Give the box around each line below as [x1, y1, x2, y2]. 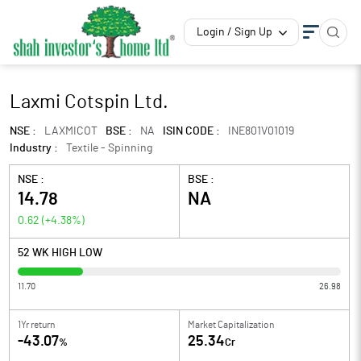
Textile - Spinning [66, 143, 152, 154]
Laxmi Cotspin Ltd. [10, 93, 168, 112]
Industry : [10, 143, 58, 154]
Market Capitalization [188, 320, 274, 330]
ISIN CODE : [163, 126, 220, 137]
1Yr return [18, 320, 55, 330]
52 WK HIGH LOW [18, 247, 102, 259]
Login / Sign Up [197, 27, 272, 38]
